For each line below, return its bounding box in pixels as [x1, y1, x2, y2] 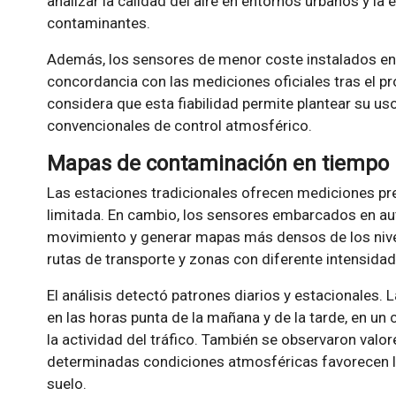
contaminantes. [46, 14, 150, 33]
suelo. [46, 375, 87, 393]
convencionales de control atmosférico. [46, 117, 312, 135]
